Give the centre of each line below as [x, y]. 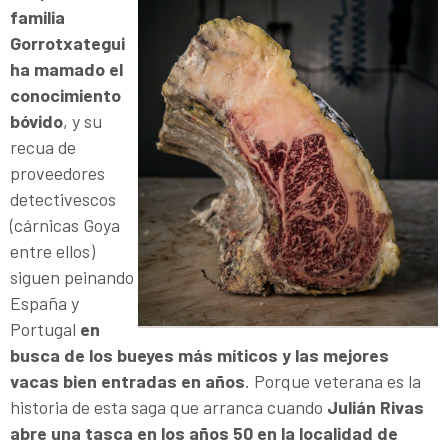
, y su [82, 120]
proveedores [57, 172]
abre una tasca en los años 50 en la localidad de [204, 432]
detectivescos [63, 198]
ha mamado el [66, 68]
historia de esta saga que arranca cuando [168, 406]
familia [37, 16]
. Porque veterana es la [333, 380]
